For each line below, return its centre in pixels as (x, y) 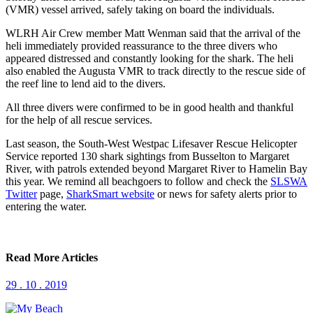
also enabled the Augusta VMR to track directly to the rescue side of (155, 71)
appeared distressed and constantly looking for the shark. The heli (150, 58)
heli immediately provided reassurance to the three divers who (141, 45)
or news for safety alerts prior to (226, 194)
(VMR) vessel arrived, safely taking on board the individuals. (140, 9)
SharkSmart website (110, 194)
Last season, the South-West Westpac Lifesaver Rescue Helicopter (151, 143)
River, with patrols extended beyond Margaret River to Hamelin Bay (156, 168)
